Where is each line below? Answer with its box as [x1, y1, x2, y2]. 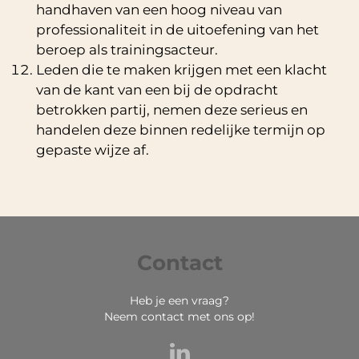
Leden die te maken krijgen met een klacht [36, 61, 327, 78]
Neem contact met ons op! [104, 310, 255, 323]
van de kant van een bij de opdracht [36, 81, 278, 98]
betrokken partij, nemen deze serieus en [36, 101, 308, 118]
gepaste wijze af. [36, 141, 149, 158]
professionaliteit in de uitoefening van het [36, 21, 319, 38]
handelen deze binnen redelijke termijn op [36, 121, 325, 138]
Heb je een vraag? [130, 294, 229, 307]
